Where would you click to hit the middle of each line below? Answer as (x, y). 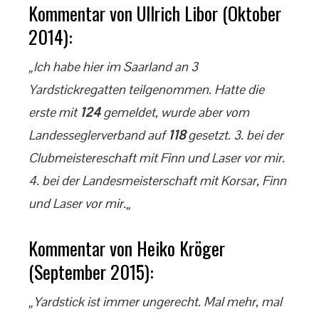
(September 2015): (91, 272)
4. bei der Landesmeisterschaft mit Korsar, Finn (157, 181)
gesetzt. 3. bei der (234, 135)
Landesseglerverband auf (98, 135)
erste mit (54, 112)
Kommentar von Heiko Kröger (127, 248)
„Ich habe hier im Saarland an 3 (113, 67)
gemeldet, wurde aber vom (175, 112)
